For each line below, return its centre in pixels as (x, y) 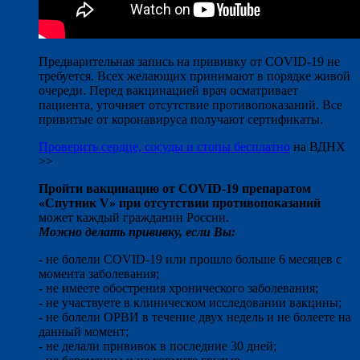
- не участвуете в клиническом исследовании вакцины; (190, 302)
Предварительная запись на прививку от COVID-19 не (189, 61)
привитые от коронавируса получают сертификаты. (181, 119)
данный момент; (84, 331)
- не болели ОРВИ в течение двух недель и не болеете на (195, 317)
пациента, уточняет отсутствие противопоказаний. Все (190, 104)
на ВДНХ (318, 146)
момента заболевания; (99, 273)
